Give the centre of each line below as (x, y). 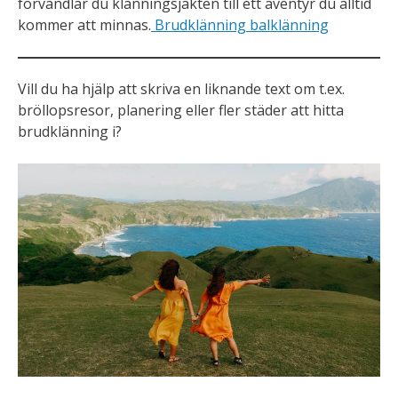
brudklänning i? (70, 131)
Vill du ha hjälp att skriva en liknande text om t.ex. (181, 89)
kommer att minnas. (84, 25)
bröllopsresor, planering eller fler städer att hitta (181, 110)
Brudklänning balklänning (240, 25)
